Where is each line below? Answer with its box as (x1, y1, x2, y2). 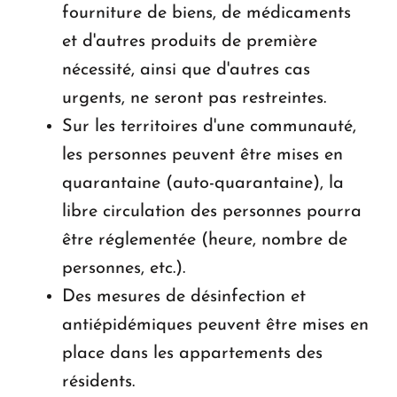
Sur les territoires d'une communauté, (62, 117, 356, 136)
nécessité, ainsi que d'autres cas (62, 60, 310, 79)
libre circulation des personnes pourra (62, 202, 362, 221)
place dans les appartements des (62, 344, 323, 362)
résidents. (62, 372, 135, 391)
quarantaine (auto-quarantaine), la (62, 174, 344, 192)
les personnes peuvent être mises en (62, 145, 343, 164)
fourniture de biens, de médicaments (62, 4, 351, 22)
